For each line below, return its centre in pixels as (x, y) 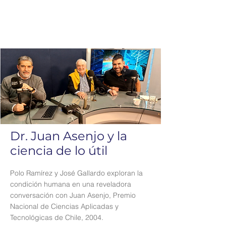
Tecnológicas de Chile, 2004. (57, 217)
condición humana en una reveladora (71, 184)
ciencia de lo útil (59, 151)
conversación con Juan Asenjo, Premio (73, 195)
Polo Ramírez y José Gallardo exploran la (76, 173)
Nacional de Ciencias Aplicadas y (64, 206)
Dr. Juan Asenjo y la (69, 136)
